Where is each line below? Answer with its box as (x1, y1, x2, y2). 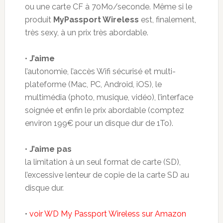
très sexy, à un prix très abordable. (24, 27, 148, 37)
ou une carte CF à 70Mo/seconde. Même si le (24, 1, 192, 11)
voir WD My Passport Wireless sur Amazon (29, 209, 186, 219)
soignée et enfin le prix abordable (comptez (24, 105, 184, 115)
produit (24, 14, 53, 24)
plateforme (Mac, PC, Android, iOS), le (24, 79, 162, 89)
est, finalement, (138, 14, 196, 24)
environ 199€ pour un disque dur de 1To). (24, 118, 173, 128)
